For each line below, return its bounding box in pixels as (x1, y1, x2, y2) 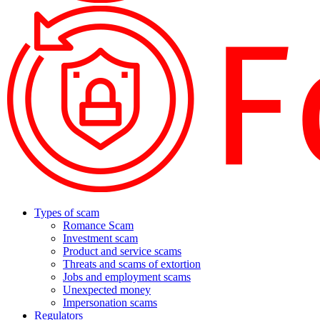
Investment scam (63, 232, 138, 244)
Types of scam (34, 206, 99, 219)
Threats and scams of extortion (63, 258, 201, 270)
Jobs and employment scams (63, 271, 191, 283)
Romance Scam (63, 219, 134, 231)
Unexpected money (63, 284, 151, 296)
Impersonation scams (63, 296, 157, 309)
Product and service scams (63, 245, 181, 257)
